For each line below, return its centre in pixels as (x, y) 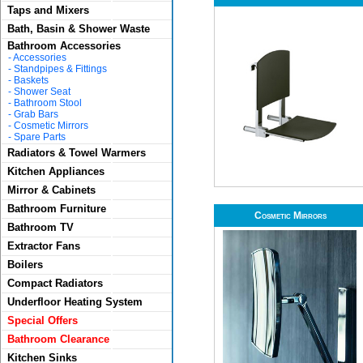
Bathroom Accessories (64, 46)
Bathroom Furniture (57, 209)
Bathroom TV (41, 227)
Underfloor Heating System (75, 302)
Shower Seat (42, 92)
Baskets (31, 80)
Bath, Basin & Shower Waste (79, 29)
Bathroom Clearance (58, 339)
